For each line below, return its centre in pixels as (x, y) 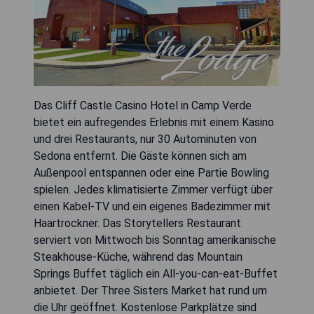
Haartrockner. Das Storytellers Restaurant (137, 223)
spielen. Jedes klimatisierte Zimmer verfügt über (153, 190)
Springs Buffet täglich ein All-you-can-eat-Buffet (156, 274)
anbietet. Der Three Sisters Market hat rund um (150, 291)
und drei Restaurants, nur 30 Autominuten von (145, 139)
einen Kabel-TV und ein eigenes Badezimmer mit (152, 206)
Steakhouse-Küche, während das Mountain (138, 257)
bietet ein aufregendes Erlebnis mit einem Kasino (154, 122)
